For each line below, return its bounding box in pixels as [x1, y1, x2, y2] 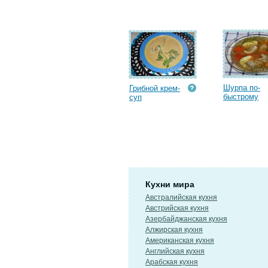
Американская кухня [145, 236, 214, 245]
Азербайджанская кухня [145, 215, 227, 223]
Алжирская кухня [145, 226, 203, 234]
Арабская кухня [145, 258, 198, 266]
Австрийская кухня [145, 204, 209, 212]
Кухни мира [145, 179, 194, 189]
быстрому [223, 92, 258, 101]
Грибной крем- [129, 84, 180, 93]
